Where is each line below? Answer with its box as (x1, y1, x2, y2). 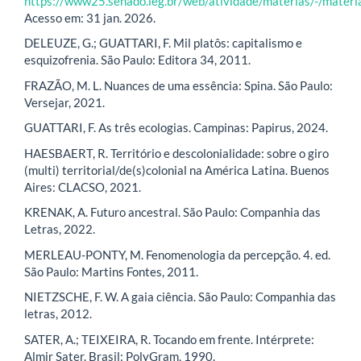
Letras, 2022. (24, 222, 95, 237)
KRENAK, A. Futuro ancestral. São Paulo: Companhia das (24, 205, 321, 220)
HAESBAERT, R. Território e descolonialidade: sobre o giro (24, 145, 329, 160)
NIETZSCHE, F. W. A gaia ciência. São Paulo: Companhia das (24, 289, 336, 305)
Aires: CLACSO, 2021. (24, 179, 141, 194)
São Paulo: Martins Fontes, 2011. (24, 263, 198, 279)
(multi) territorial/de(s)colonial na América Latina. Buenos (24, 162, 330, 177)
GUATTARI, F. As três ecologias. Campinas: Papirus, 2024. (24, 120, 328, 135)
